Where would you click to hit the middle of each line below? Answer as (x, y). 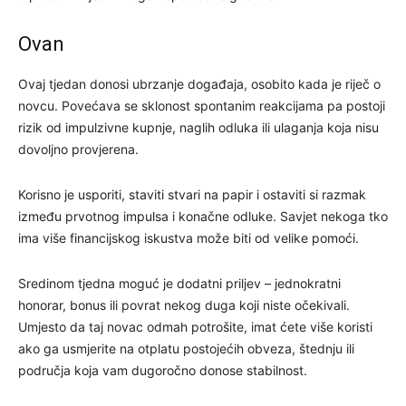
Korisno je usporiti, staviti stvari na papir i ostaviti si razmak (192, 194)
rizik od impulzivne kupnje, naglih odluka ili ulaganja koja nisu (198, 127)
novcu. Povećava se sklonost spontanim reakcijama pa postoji (202, 105)
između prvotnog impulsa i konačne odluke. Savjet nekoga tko (203, 216)
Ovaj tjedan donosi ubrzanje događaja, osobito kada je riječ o (199, 83)
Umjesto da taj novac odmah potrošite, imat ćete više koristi (195, 326)
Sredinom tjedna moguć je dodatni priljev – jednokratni (179, 283)
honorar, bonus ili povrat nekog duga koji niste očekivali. (184, 304)
